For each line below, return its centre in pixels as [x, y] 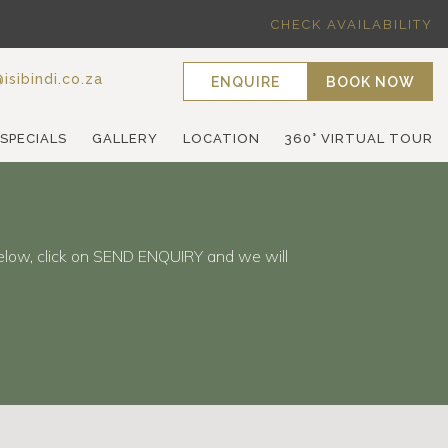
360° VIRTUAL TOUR [359, 139]
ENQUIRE [246, 82]
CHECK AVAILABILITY [352, 24]
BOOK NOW [371, 82]
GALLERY [125, 139]
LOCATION [222, 139]
